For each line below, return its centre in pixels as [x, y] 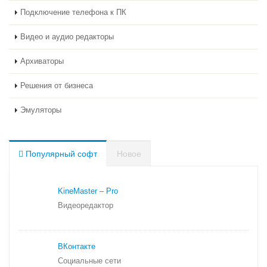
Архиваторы [42, 61]
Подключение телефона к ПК [73, 13]
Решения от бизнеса [57, 86]
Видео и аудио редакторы [67, 37]
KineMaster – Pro [88, 191]
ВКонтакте [77, 247]
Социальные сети [89, 261]
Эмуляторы [41, 110]
